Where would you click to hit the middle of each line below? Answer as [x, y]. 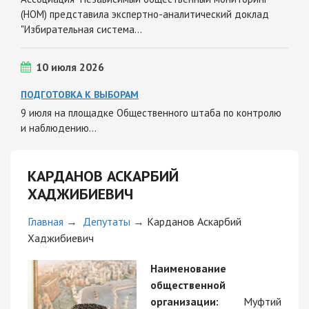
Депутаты [107, 221]
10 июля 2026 [70, 67]
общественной [188, 285]
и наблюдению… [59, 128]
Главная [46, 221]
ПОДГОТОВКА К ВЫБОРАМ [80, 94]
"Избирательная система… [81, 29]
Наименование [188, 268]
